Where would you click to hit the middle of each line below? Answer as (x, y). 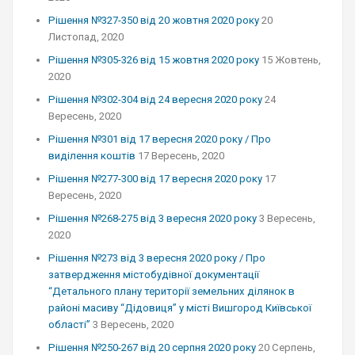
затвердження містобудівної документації (154, 275)
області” (69, 324)
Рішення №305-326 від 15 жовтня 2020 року (154, 60)
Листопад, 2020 (86, 37)
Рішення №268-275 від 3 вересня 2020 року (153, 218)
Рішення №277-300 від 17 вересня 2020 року (155, 179)
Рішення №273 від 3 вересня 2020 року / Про (157, 258)
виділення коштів (92, 156)
